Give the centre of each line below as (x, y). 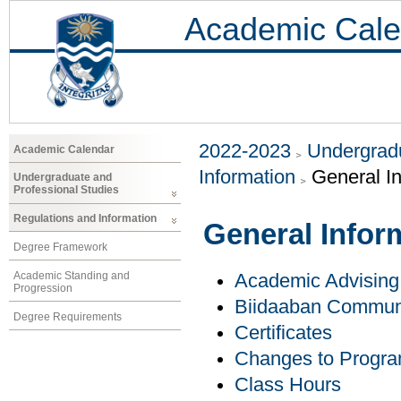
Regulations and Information (85, 219)
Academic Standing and (72, 275)
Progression (43, 288)
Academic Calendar (64, 149)
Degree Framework (60, 247)
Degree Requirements (68, 316)
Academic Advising (317, 282)
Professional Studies (66, 190)
